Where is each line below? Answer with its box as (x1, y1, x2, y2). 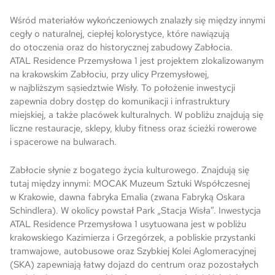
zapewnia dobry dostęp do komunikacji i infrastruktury (10, 95, 230, 107)
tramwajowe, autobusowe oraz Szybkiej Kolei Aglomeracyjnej (10, 245, 256, 257)
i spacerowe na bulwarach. (10, 136, 119, 148)
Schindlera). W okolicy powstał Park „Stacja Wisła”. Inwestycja (10, 204, 261, 217)
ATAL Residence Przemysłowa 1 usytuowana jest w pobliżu (10, 218, 246, 230)
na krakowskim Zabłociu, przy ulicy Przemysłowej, (10, 68, 209, 80)
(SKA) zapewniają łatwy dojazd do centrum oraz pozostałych (10, 258, 258, 271)
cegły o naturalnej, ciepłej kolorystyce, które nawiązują (10, 28, 230, 40)
